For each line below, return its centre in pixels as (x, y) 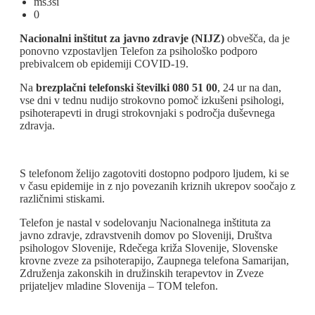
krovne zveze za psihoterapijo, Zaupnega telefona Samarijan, (154, 261)
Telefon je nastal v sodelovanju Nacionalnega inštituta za (145, 223)
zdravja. (37, 126)
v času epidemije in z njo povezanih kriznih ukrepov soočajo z (157, 186)
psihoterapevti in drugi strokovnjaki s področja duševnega (147, 113)
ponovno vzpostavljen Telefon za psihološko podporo (139, 51)
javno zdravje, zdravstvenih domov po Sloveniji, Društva (146, 236)
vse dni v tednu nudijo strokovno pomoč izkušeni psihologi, (152, 101)
